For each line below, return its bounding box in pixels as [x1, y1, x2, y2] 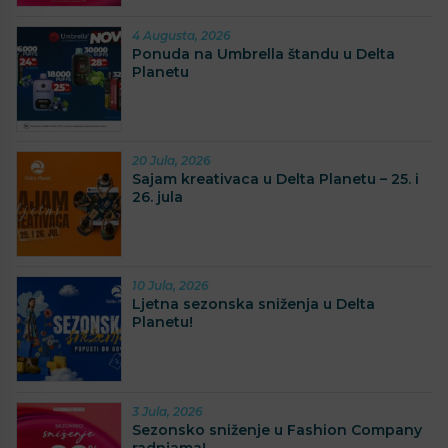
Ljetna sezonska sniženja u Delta [132, 295, 375, 314]
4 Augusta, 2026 [132, 28, 231, 44]
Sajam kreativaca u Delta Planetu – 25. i [132, 170, 419, 189]
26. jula [132, 188, 183, 207]
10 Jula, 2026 [132, 278, 209, 294]
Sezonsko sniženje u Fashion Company [132, 420, 422, 439]
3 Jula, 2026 [132, 403, 203, 419]
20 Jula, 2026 [132, 153, 211, 169]
